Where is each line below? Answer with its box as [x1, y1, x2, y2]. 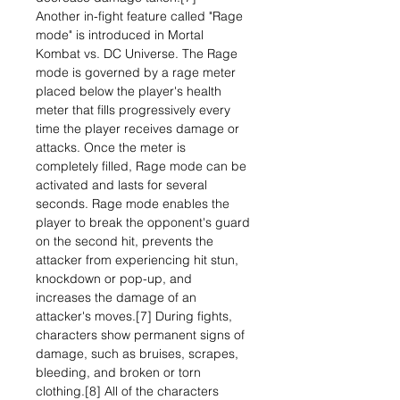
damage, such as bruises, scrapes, [36, 346, 238, 362]
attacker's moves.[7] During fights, [36, 308, 232, 324]
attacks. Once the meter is [36, 139, 186, 155]
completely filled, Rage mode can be [36, 158, 246, 174]
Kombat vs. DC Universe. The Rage [36, 46, 237, 62]
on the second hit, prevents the [36, 233, 213, 249]
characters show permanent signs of [36, 327, 245, 343]
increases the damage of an [36, 289, 196, 305]
